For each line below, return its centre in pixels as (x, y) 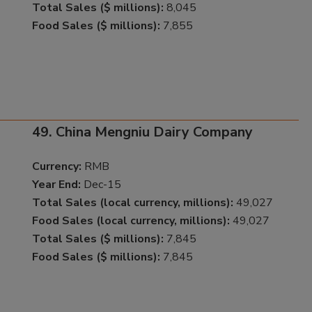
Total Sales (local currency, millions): (132, 203)
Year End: (56, 185)
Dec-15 (101, 185)
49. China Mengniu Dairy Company (142, 132)
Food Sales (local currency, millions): (131, 221)
